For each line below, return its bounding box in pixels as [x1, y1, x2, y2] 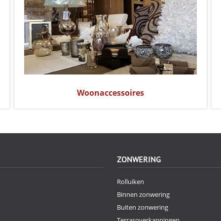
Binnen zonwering [116, 190, 170, 199]
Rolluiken [116, 177, 144, 186]
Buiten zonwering [116, 203, 168, 212]
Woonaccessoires [77, 87, 144, 98]
